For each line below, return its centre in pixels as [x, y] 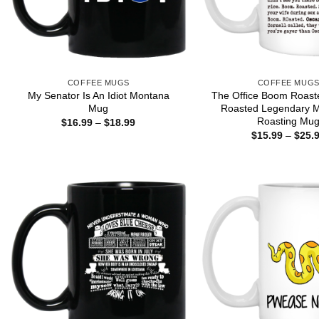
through [152, 152]
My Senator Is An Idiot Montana [98, 95]
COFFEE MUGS [98, 82]
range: [150, 132]
